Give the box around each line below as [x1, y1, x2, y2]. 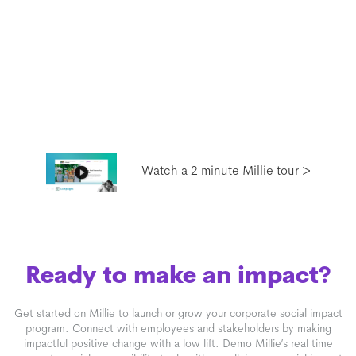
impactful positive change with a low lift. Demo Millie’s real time [23, 335, 333, 350]
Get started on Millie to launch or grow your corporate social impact [14, 305, 342, 320]
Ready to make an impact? [25, 260, 331, 290]
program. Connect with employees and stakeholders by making [25, 320, 331, 335]
